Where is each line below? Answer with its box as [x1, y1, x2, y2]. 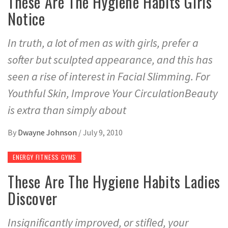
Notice [8, 7, 45, 30]
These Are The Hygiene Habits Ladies [8, 169, 221, 193]
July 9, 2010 [83, 127, 123, 137]
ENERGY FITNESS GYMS [13, 152, 77, 161]
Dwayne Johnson [18, 127, 78, 137]
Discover [8, 186, 58, 210]
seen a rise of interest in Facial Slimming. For [8, 69, 210, 83]
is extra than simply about [8, 102, 126, 117]
